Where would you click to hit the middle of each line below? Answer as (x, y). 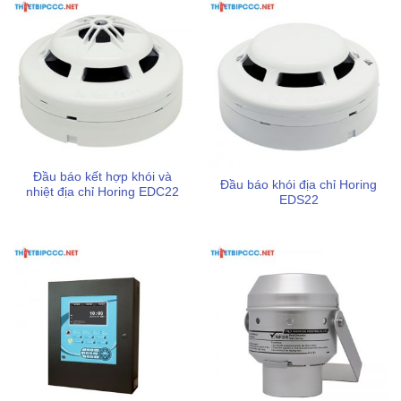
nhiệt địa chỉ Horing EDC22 (102, 192)
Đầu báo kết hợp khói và (102, 177)
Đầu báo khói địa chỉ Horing (299, 185)
